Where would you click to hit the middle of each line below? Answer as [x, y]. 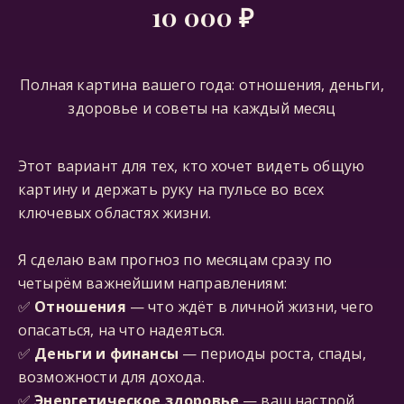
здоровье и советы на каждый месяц [202, 108]
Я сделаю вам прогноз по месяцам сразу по [175, 260]
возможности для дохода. [111, 377]
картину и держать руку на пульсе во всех [171, 189]
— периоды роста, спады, [272, 353]
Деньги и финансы [106, 353]
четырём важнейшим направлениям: [152, 283]
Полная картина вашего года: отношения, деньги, [202, 85]
